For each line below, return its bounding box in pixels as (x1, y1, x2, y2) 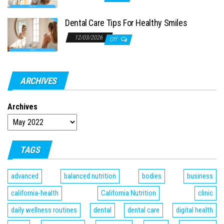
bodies (141, 171, 161, 181)
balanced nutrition (64, 171, 116, 181)
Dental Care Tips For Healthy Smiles (65, 17, 187, 28)
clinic (198, 188, 213, 198)
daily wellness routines (11, 205, 77, 215)
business (187, 171, 213, 181)
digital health (176, 205, 213, 215)
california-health (11, 188, 58, 198)
